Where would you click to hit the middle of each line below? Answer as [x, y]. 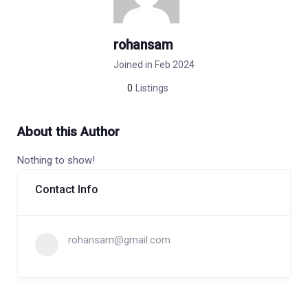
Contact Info [67, 189]
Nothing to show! [56, 160]
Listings [152, 88]
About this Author [68, 132]
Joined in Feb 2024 [154, 65]
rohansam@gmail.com [119, 240]
